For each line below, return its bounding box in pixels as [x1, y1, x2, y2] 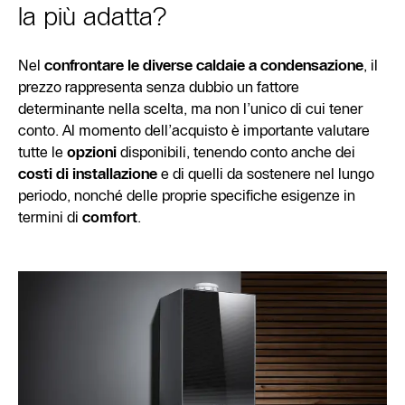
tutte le [18, 142, 67, 161]
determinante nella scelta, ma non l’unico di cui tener [18, 99, 363, 118]
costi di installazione [18, 164, 157, 183]
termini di [18, 207, 82, 226]
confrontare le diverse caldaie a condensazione [44, 55, 363, 74]
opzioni [67, 142, 117, 161]
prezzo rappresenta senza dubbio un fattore [18, 77, 299, 96]
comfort [82, 207, 137, 226]
